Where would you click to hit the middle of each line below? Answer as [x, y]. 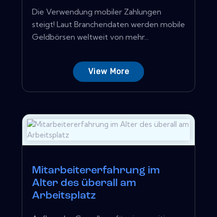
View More [108, 71]
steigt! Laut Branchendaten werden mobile [108, 24]
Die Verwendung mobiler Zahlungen [97, 11]
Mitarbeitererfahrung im [96, 170]
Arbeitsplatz [64, 196]
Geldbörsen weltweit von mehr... [90, 37]
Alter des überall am [84, 183]
